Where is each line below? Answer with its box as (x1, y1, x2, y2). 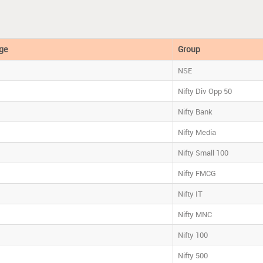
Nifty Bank (178, 106, 213, 117)
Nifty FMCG (178, 167, 217, 178)
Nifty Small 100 (178, 147, 229, 158)
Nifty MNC (178, 208, 213, 220)
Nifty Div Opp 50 (178, 85, 232, 96)
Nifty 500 (178, 249, 208, 261)
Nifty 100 (178, 229, 208, 240)
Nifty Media (178, 126, 217, 137)
